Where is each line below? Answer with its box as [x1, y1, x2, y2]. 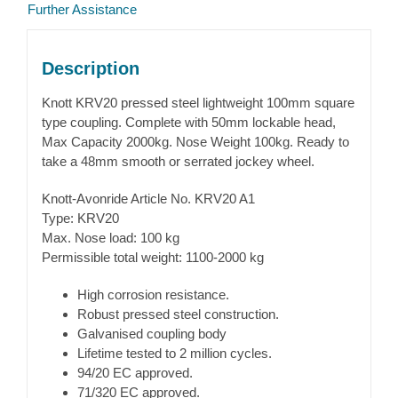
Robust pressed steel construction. [76, 306, 279, 322]
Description [41, 59, 139, 79]
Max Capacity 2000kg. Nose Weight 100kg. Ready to [41, 134, 349, 150]
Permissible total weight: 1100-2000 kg [41, 250, 264, 266]
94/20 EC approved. [76, 365, 193, 381]
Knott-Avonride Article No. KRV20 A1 [41, 191, 255, 207]
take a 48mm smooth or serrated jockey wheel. [41, 154, 314, 170]
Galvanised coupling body [76, 326, 227, 342]
